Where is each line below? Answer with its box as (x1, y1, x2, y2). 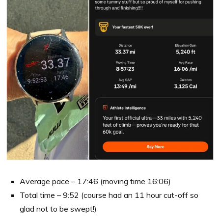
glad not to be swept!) (20, 203, 97, 214)
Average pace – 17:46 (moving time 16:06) (20, 176, 171, 186)
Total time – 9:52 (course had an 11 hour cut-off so (20, 190, 198, 200)
